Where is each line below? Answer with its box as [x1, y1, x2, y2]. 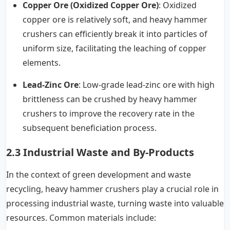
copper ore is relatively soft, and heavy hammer [23, 13, 207, 25]
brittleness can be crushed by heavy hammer [23, 93, 197, 105]
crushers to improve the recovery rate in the [23, 107, 195, 119]
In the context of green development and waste [6, 168, 191, 180]
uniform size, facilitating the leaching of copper [23, 42, 206, 54]
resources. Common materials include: [6, 212, 156, 223]
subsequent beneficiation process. [23, 122, 157, 133]
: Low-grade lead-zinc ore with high [79, 79, 215, 90]
